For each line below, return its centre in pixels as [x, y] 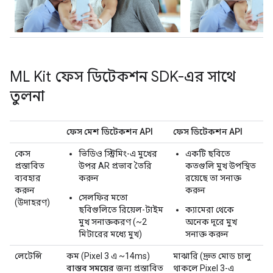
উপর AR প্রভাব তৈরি [115, 165]
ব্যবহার [28, 178]
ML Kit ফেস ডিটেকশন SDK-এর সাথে [123, 76]
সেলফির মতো [103, 197]
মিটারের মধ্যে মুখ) [110, 234]
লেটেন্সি [28, 256]
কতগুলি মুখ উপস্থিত [221, 165]
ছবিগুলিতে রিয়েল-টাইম [121, 209]
